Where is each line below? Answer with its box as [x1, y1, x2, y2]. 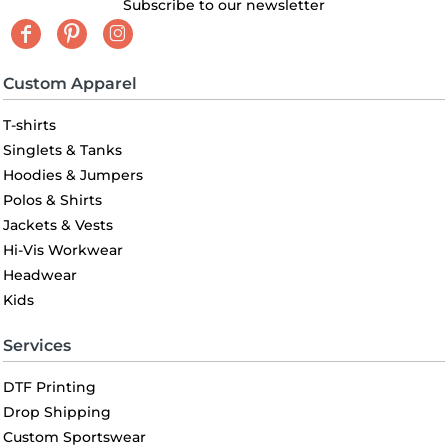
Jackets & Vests [3, 216, 113, 235]
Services [3, 336, 71, 356]
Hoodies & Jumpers [3, 166, 143, 185]
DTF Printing [3, 378, 96, 397]
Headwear [3, 266, 77, 285]
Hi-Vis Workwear [3, 241, 123, 260]
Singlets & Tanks [3, 141, 122, 160]
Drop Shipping [3, 403, 111, 422]
